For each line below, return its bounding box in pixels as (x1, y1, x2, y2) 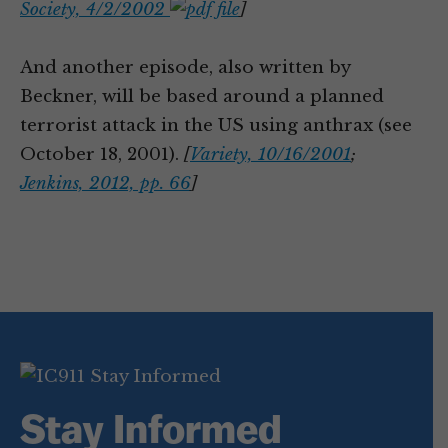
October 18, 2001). (20, 144, 184, 165)
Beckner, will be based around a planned (20, 86, 384, 107)
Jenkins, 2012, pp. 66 (20, 173, 191, 194)
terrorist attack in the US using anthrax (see (20, 115, 412, 136)
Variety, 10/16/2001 (190, 144, 351, 165)
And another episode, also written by (20, 57, 350, 78)
